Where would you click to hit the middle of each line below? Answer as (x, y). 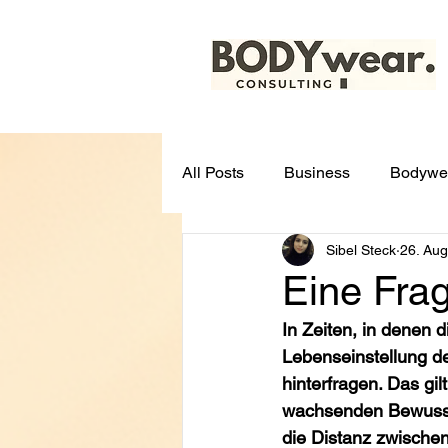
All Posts (213, 172)
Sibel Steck (361, 249)
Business (317, 172)
